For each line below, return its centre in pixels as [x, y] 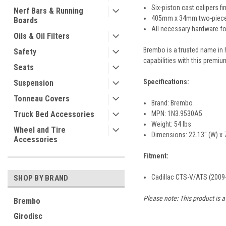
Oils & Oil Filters [42, 36]
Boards [26, 20]
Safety [25, 52]
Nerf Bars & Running [48, 11]
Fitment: [156, 156]
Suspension [34, 83]
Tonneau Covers [42, 99]
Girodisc [28, 216]
